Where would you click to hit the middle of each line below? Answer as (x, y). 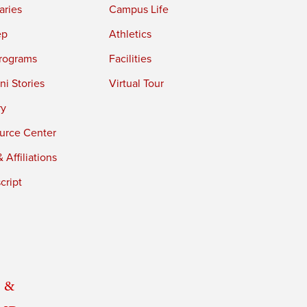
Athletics (131, 35)
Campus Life (139, 10)
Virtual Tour (137, 84)
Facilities (131, 59)
